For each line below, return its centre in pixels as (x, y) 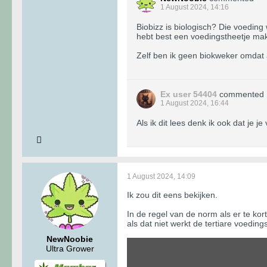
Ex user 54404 (189, 94)
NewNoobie (70, 239)
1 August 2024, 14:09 (161, 177)
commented (242, 94)
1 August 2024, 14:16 (195, 7)
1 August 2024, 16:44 (195, 103)
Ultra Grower (70, 249)
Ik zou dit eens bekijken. (172, 195)
